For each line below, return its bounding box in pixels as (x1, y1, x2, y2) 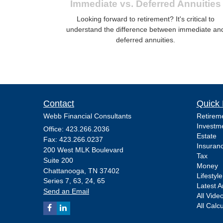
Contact (43, 98, 74, 109)
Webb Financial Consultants (43, 111, 131, 120)
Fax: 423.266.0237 (43, 135, 103, 143)
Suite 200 (43, 156, 73, 164)
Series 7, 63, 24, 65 (43, 176, 105, 185)
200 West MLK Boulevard (43, 145, 123, 154)
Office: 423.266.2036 (43, 124, 110, 133)
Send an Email (43, 187, 89, 195)
